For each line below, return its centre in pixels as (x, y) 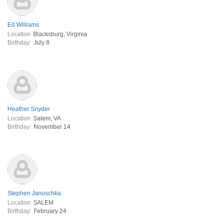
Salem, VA (47, 118)
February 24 (50, 211)
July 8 (42, 42)
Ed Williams (23, 25)
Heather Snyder (29, 109)
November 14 (52, 127)
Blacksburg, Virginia (60, 34)
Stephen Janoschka (34, 193)
